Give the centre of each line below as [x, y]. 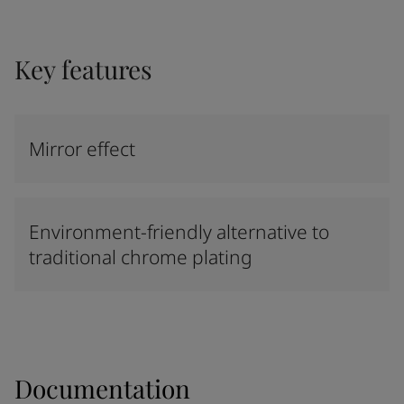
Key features [83, 69]
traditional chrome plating [141, 257]
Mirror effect [82, 149]
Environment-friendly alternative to [179, 232]
